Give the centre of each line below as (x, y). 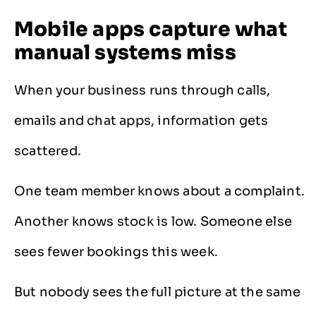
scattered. (48, 151)
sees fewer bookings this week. (116, 252)
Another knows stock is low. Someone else (153, 222)
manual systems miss (125, 52)
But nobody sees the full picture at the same (157, 292)
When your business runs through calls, (142, 90)
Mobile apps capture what (151, 29)
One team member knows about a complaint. (160, 192)
